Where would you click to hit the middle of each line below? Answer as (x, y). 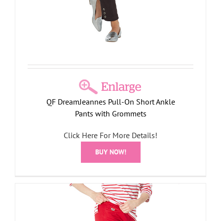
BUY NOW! (110, 152)
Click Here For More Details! (110, 135)
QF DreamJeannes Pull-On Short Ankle (110, 101)
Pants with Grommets (110, 113)
